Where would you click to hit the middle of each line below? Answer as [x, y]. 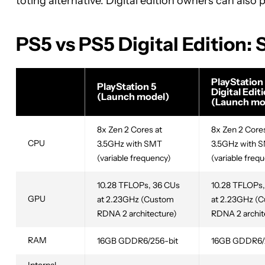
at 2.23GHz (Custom [135, 200]
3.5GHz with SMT [130, 144]
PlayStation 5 [127, 87]
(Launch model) [133, 97]
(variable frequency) [134, 158]
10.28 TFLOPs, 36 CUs [138, 185]
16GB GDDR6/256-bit [138, 241]
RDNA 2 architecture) [137, 214]
